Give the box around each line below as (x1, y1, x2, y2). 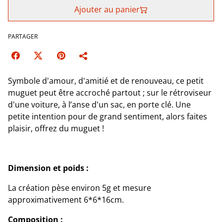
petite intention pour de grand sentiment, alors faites (8, 111, 207, 122)
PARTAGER (8, 32, 38, 41)
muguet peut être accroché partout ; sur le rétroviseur (8, 87, 212, 99)
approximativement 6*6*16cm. (8, 194, 124, 206)
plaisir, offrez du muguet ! (8, 123, 104, 134)
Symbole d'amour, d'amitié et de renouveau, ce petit (8, 75, 204, 87)
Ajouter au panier (74, 4, 140, 15)
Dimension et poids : (8, 163, 89, 174)
